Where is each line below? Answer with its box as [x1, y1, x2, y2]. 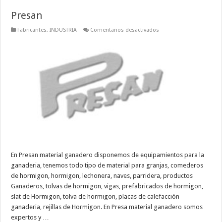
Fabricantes [17, 27, 47, 34]
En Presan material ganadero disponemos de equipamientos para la [11, 151, 205, 159]
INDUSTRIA [50, 27, 77, 34]
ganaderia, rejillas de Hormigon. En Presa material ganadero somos [11, 203, 203, 211]
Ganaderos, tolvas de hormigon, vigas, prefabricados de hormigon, [11, 182, 204, 190]
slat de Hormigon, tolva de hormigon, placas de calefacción [11, 193, 180, 201]
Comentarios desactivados [90, 27, 160, 34]
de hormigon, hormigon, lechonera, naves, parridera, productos [11, 172, 193, 180]
